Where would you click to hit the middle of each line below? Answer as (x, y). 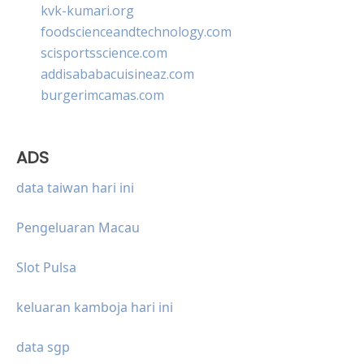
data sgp (43, 347)
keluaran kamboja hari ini (95, 307)
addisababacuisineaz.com (117, 74)
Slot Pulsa (46, 267)
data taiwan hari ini (75, 187)
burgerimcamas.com (102, 95)
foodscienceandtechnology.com (136, 31)
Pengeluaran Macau (78, 227)
